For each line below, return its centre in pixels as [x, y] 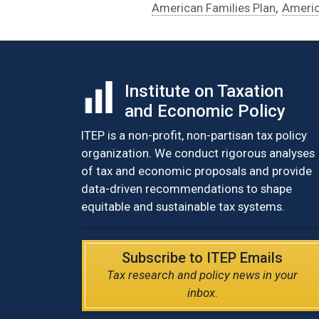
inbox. [202, 292]
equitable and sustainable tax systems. [183, 206]
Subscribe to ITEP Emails [202, 257]
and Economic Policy [205, 111]
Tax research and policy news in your [202, 274]
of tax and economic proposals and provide [197, 171]
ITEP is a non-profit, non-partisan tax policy [194, 135]
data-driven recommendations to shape [187, 188]
